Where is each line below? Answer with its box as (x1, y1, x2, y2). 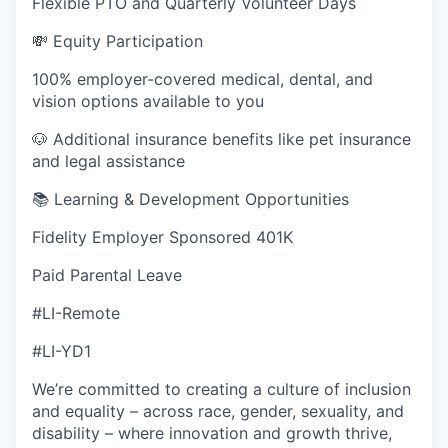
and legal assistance (32, 151, 185, 171)
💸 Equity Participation (32, 31, 203, 51)
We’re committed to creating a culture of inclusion (32, 379, 411, 399)
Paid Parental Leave (32, 265, 182, 285)
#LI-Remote (32, 303, 120, 323)
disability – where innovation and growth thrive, (32, 423, 392, 443)
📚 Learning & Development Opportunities (32, 189, 349, 209)
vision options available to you (32, 91, 264, 111)
